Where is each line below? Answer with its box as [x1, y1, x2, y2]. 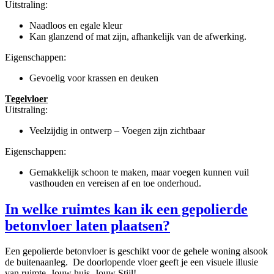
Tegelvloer [5, 93, 48, 104]
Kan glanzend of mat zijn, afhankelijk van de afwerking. [29, 31, 246, 42]
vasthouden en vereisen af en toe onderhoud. [29, 177, 201, 188]
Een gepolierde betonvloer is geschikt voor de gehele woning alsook [5, 246, 268, 257]
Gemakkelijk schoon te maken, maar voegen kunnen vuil [29, 166, 249, 177]
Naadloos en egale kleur [29, 20, 122, 31]
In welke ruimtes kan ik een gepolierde [5, 201, 248, 217]
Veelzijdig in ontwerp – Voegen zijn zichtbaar [29, 125, 205, 136]
